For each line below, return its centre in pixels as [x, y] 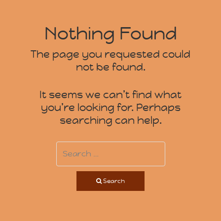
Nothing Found [110, 33]
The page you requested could [110, 54]
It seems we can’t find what [110, 94]
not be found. [110, 67]
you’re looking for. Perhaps [110, 107]
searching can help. [110, 120]
